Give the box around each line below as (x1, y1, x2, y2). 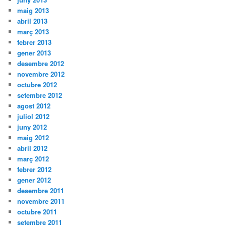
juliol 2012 (17, 111, 50, 122)
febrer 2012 (17, 164, 52, 175)
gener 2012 (17, 175, 51, 185)
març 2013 (17, 27, 49, 37)
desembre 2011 (17, 186, 65, 196)
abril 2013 (17, 16, 48, 26)
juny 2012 (17, 122, 47, 132)
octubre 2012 (17, 80, 58, 90)
